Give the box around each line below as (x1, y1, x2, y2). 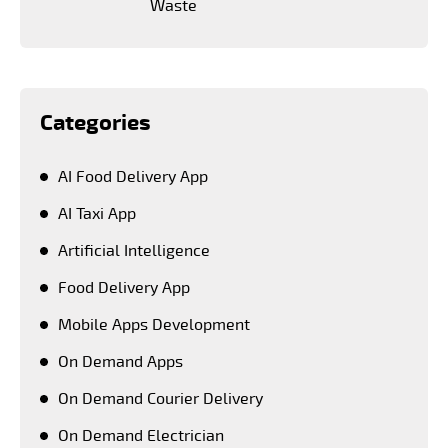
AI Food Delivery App (58, 168, 208, 185)
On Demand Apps (58, 353, 183, 370)
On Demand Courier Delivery (58, 390, 263, 407)
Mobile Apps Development (58, 316, 250, 333)
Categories (40, 111, 151, 134)
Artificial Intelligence (58, 242, 210, 259)
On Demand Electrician (58, 427, 224, 444)
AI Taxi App (58, 205, 136, 222)
